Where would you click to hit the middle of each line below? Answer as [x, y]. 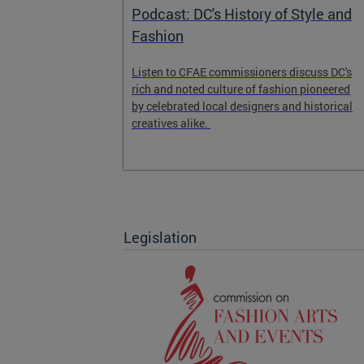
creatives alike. [171, 123]
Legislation [160, 237]
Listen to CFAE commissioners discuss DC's [242, 72]
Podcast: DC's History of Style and [242, 14]
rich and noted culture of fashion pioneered [241, 89]
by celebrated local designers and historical [242, 106]
